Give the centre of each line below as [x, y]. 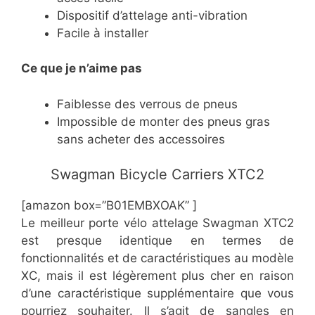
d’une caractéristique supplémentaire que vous [157, 294]
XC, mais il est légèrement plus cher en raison [157, 276]
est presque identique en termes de [157, 241]
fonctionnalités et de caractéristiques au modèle [157, 258]
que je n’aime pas [91, 69]
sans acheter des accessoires [141, 139]
